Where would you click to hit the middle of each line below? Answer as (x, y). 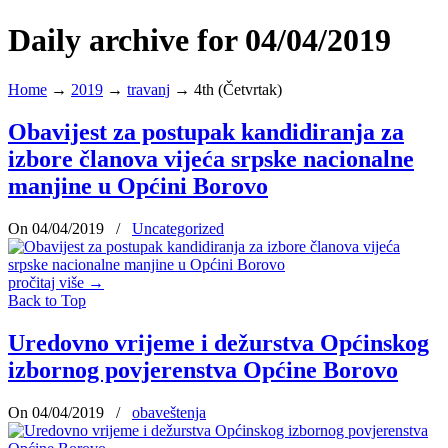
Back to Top (47, 300)
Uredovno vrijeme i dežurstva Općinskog (218, 342)
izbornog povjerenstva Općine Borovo (203, 369)
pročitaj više (46, 282)
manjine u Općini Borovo (138, 185)
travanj (148, 89)
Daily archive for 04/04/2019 (199, 40)
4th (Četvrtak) (238, 89)
